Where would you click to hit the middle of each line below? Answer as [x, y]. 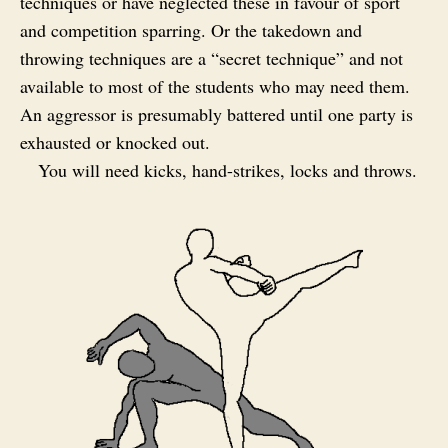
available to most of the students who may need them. [215, 85]
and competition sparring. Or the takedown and [191, 29]
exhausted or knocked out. [115, 141]
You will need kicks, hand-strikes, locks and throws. [227, 169]
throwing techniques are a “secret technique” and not [211, 57]
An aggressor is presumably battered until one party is [216, 113]
